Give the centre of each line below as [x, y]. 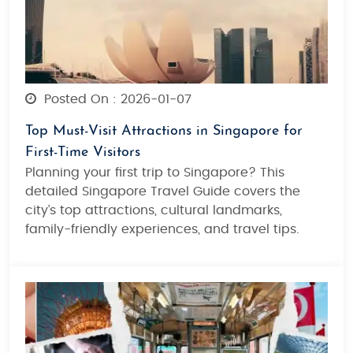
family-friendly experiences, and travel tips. [162, 229]
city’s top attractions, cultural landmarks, [154, 210]
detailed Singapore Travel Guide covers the [163, 191]
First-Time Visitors [83, 152]
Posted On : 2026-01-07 [116, 99]
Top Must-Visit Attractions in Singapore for [164, 131]
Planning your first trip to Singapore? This [155, 172]
